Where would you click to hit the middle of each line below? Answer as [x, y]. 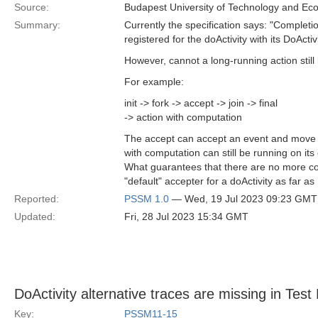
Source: [32, 7]
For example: [154, 82]
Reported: [37, 199]
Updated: [35, 216]
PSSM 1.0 [147, 199]
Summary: [37, 25]
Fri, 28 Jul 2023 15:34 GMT [186, 216]
